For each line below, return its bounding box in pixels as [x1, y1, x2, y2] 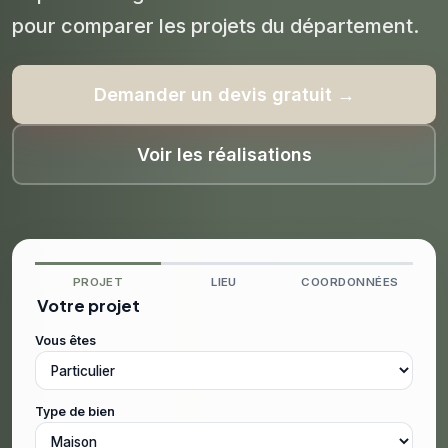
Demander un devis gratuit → [93, 84, 355, 105]
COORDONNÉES [301, 275, 399, 289]
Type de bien [35, 404, 115, 420]
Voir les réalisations [136, 144, 312, 165]
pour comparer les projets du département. [12, 14, 419, 38]
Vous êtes [35, 333, 96, 348]
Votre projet [37, 295, 140, 316]
